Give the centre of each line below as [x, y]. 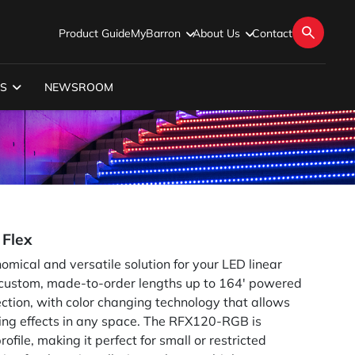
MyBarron [156, 33]
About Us [216, 33]
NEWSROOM [78, 88]
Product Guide [95, 33]
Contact [272, 33]
